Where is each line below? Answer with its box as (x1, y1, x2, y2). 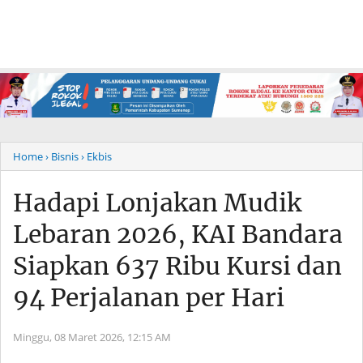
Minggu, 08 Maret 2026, (13, 330, 127, 345)
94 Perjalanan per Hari (13, 282, 284, 314)
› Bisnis (45, 149, 79, 164)
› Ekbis (81, 149, 112, 164)
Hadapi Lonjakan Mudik (13, 187, 301, 219)
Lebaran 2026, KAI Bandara (13, 219, 343, 250)
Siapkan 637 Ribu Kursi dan (13, 250, 342, 282)
